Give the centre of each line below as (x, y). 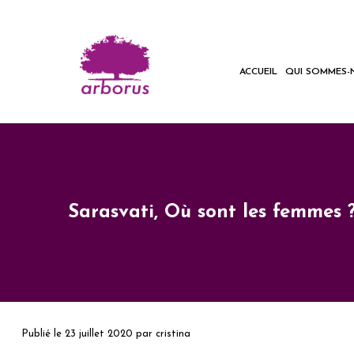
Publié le (43, 334)
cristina (173, 334)
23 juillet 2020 (99, 334)
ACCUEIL (259, 72)
